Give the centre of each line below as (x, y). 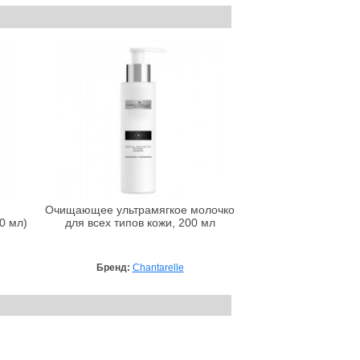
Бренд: (114, 267)
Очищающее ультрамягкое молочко (140, 210)
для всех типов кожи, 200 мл (140, 223)
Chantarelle (158, 267)
